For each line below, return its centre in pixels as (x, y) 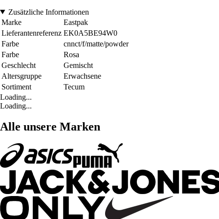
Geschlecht (19, 65)
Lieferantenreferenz (32, 33)
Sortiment (16, 87)
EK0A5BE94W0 (90, 33)
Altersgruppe (22, 76)
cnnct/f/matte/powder (96, 44)
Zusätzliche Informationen (48, 12)
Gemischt (78, 65)
